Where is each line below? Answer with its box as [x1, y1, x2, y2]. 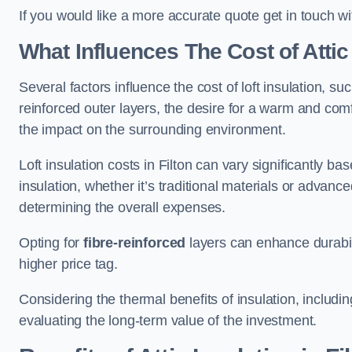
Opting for [19, 235, 84, 251]
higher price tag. [19, 256, 118, 272]
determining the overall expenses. [19, 200, 226, 215]
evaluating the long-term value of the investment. [19, 313, 317, 328]
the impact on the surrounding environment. [19, 122, 286, 137]
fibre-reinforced [83, 235, 186, 251]
